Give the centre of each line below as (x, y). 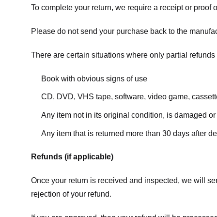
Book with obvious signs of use (94, 78)
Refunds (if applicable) (72, 157)
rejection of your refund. (71, 194)
